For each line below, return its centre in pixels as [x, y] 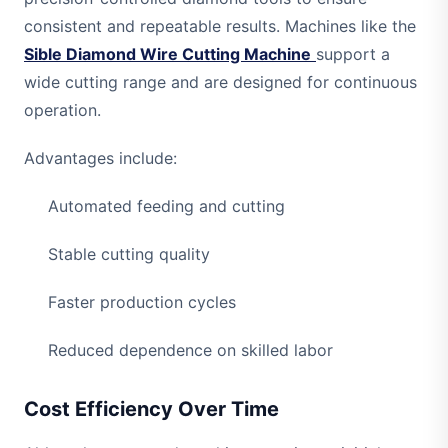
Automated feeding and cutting [166, 206]
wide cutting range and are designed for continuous [220, 82]
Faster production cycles [142, 302]
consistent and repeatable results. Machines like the [220, 26]
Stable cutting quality [129, 254]
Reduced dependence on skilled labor [190, 350]
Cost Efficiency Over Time [151, 409]
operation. [62, 110]
